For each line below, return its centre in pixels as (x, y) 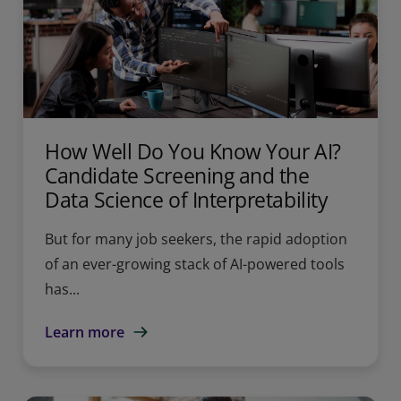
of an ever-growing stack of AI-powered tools (195, 264)
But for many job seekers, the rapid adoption (196, 239)
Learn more (85, 332)
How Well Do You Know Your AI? (193, 151)
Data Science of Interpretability (187, 199)
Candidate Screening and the (177, 175)
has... (62, 289)
